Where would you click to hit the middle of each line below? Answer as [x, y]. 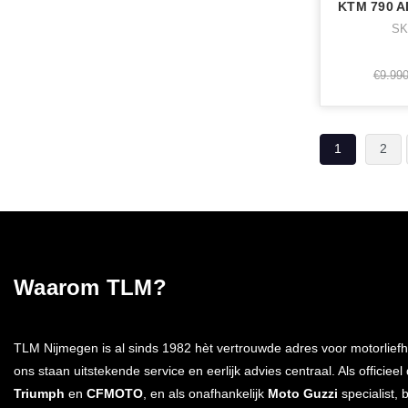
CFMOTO [115, 393]
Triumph [39, 393]
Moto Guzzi [303, 393]
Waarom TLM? [90, 287]
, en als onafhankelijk [205, 393]
